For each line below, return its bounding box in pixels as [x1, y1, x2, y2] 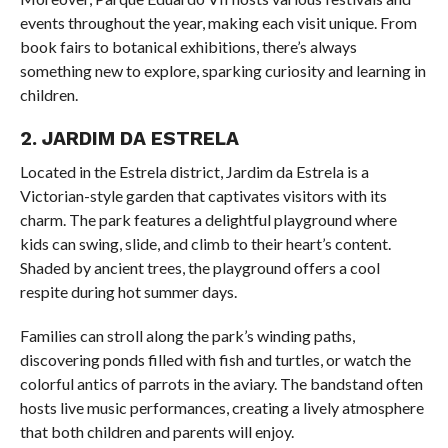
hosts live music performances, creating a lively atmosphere [19, 398, 424, 418]
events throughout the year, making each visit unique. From [19, 13, 417, 33]
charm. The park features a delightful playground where [19, 210, 397, 230]
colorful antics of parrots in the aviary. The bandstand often [19, 374, 423, 394]
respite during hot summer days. [19, 282, 237, 302]
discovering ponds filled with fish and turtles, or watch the [19, 350, 411, 370]
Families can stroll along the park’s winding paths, [19, 326, 355, 346]
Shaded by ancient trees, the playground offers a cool [19, 258, 380, 278]
